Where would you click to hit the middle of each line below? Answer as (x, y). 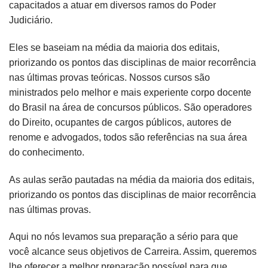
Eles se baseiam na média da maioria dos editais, (114, 47)
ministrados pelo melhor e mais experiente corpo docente (130, 92)
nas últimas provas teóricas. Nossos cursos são (109, 77)
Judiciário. (31, 20)
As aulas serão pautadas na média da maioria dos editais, (132, 179)
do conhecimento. (47, 152)
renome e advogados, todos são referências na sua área (128, 137)
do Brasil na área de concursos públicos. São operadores (130, 107)
